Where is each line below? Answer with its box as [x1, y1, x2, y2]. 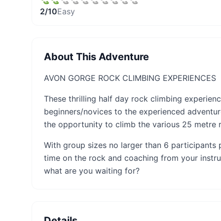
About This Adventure [44, 51, 149, 63]
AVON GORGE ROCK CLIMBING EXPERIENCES [44, 73, 216, 83]
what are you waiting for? [44, 166, 140, 176]
